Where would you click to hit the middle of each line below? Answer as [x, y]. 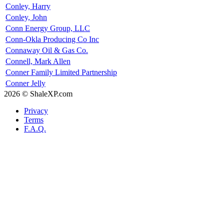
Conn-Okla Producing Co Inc [52, 39]
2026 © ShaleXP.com [38, 93]
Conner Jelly [25, 83]
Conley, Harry [28, 6]
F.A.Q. [35, 128]
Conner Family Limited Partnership [61, 72]
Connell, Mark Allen [38, 61]
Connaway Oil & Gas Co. [47, 50]
